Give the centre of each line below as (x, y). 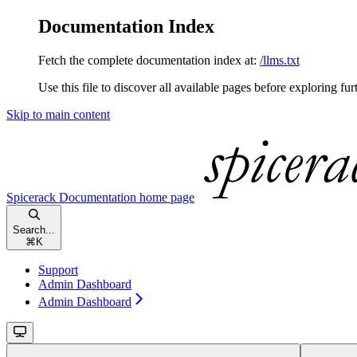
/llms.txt (280, 60)
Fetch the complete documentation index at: (147, 60)
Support (58, 269)
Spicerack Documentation (71, 197)
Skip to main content (58, 114)
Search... (34, 229)
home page (165, 197)
